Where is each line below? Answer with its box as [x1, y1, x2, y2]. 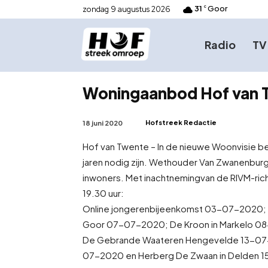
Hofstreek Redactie [145, 118, 217, 126]
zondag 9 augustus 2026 [83, 4, 170, 14]
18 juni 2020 [83, 118, 123, 127]
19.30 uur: [83, 187, 124, 199]
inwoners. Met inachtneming [83, 171, 200, 183]
